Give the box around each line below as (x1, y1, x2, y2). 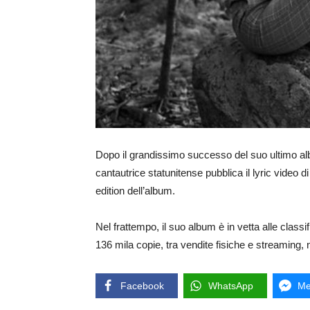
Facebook (120, 280, 164, 292)
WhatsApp (208, 280, 253, 292)
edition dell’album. (95, 185, 175, 197)
